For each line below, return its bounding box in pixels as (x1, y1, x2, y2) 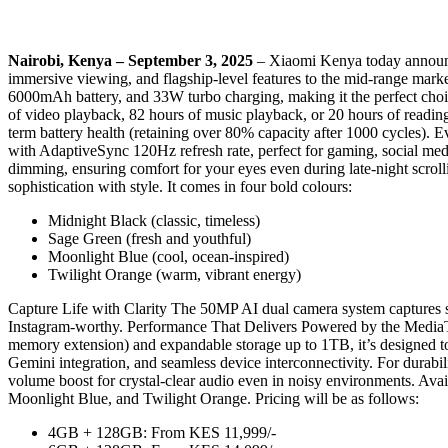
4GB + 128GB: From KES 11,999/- (48, 423, 276, 441)
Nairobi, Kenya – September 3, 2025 (8, 51, 253, 69)
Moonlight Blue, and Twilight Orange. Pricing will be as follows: (8, 389, 419, 407)
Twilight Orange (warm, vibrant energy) (48, 265, 301, 283)
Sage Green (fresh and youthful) (48, 229, 251, 247)
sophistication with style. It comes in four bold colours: (8, 177, 352, 195)
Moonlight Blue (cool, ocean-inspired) (48, 247, 289, 265)
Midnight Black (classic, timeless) (48, 211, 260, 229)
